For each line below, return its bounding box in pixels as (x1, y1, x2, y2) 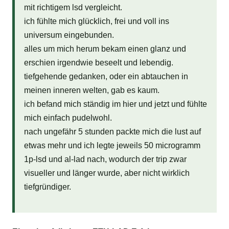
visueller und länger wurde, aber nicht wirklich (24, 168, 190, 177)
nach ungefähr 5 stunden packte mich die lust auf (24, 127, 201, 136)
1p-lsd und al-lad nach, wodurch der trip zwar (24, 154, 187, 164)
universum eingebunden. (24, 30, 114, 39)
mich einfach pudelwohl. (24, 113, 112, 122)
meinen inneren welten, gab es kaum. (24, 85, 159, 95)
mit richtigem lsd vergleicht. (24, 3, 122, 12)
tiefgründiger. (24, 182, 71, 191)
